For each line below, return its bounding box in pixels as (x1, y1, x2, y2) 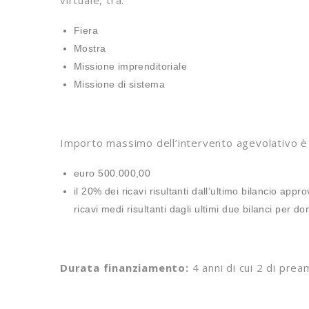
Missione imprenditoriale (74, 61, 188, 72)
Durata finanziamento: (60, 261, 189, 275)
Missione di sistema (74, 79, 165, 90)
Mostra (74, 43, 106, 54)
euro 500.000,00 (74, 168, 151, 179)
